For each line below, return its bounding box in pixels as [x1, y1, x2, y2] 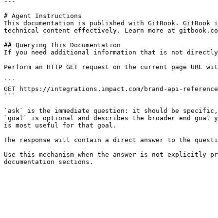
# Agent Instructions [4, 12, 82, 19]
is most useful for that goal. [4, 122, 117, 129]
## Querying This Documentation [4, 41, 121, 49]
